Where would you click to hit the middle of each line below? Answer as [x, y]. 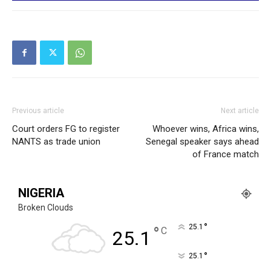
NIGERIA [41, 193]
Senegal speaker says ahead [202, 142]
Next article [240, 111]
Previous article [38, 111]
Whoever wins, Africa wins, [206, 129]
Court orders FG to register [66, 129]
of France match [226, 155]
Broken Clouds [46, 208]
